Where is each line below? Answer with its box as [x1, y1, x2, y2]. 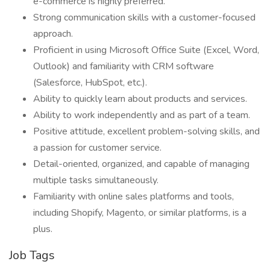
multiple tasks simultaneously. [33, 174, 159, 187]
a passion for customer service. [33, 141, 162, 154]
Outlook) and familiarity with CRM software [33, 60, 214, 73]
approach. [33, 27, 73, 40]
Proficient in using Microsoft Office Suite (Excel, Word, [33, 43, 259, 57]
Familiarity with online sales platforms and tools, [33, 190, 234, 203]
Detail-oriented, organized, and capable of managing [33, 157, 250, 171]
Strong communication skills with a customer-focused [33, 11, 256, 24]
